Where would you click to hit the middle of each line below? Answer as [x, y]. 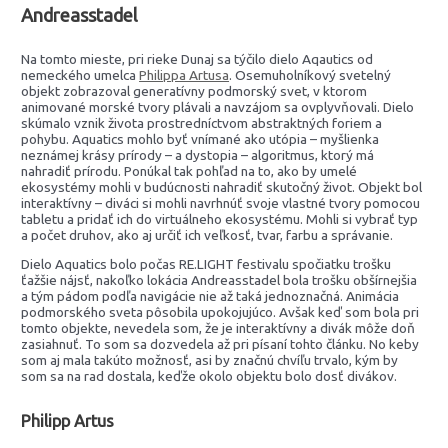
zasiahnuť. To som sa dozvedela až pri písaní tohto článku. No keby [220, 344]
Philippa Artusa [184, 74]
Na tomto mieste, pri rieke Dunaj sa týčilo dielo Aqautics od [197, 58]
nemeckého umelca [80, 74]
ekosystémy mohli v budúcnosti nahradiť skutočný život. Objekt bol [222, 186]
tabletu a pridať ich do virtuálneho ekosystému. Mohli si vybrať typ [220, 218]
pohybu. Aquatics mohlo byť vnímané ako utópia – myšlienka [200, 138]
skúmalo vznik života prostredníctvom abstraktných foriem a [202, 122]
